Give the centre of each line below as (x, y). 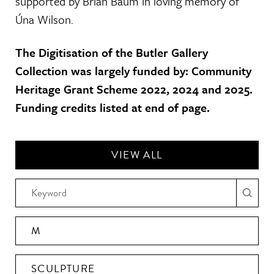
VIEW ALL (137, 155)
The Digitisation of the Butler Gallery (112, 52)
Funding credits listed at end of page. (113, 107)
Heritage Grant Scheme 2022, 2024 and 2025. (134, 89)
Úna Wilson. (44, 19)
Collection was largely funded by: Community (133, 71)
